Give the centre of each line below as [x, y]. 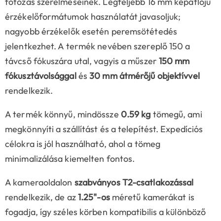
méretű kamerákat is [152, 197]
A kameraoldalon [40, 183]
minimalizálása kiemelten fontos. [70, 159]
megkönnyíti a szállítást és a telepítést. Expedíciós [104, 129]
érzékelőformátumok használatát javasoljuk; [93, 17]
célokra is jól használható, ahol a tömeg [83, 144]
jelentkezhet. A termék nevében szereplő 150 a [98, 46]
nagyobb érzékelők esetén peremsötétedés [91, 32]
